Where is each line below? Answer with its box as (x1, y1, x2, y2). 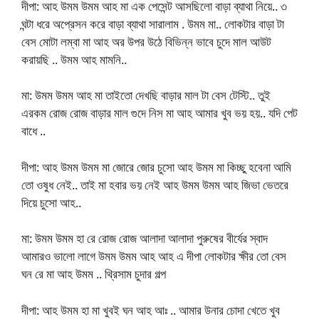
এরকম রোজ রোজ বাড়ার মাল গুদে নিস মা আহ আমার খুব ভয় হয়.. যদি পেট (21, 105, 298, 122)
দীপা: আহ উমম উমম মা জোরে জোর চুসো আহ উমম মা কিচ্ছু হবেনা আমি (21, 158, 291, 175)
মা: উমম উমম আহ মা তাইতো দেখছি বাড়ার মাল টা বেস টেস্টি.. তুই (21, 87, 271, 104)
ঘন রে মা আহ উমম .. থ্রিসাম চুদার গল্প (21, 266, 166, 283)
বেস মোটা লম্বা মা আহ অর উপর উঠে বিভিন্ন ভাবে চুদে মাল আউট (21, 33, 271, 50)
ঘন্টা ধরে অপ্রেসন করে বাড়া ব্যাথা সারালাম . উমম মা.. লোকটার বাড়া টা (21, 15, 284, 32)
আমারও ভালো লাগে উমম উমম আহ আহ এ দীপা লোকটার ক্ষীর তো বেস (21, 248, 286, 265)
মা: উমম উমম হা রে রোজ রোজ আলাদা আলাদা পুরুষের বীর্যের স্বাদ (21, 230, 268, 247)
